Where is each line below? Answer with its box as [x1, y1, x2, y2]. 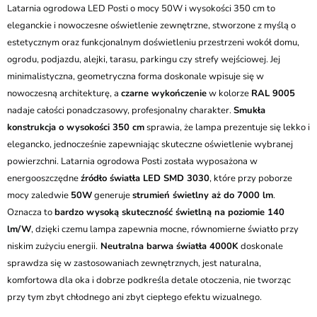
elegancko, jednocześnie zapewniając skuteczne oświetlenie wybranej [7, 138, 293, 151]
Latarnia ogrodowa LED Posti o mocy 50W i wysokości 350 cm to [7, 2, 275, 15]
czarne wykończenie [121, 87, 207, 100]
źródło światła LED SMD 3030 [81, 172, 209, 185]
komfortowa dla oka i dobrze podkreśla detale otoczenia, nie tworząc [7, 274, 291, 287]
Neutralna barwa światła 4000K [98, 240, 238, 253]
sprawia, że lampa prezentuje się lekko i [144, 121, 310, 134]
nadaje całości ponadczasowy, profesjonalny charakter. [7, 104, 234, 117]
